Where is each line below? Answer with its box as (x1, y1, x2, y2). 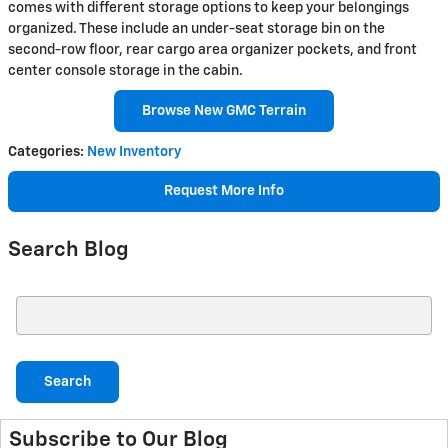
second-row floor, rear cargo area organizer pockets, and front (8, 43, 417, 58)
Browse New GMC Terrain (142, 103, 306, 118)
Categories (8, 144, 80, 159)
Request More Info (164, 184, 284, 199)
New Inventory (87, 144, 181, 159)
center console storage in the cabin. (8, 64, 243, 79)
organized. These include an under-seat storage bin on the (8, 22, 385, 37)
